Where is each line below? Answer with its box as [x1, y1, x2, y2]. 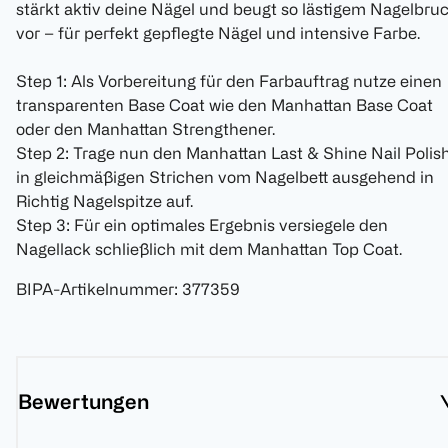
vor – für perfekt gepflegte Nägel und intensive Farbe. [16, 24, 420, 43]
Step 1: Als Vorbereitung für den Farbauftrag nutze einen [16, 72, 442, 91]
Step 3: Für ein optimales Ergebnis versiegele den [16, 216, 388, 235]
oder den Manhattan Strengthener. [16, 120, 275, 139]
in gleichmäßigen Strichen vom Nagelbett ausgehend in [16, 168, 434, 187]
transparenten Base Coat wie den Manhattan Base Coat [16, 96, 433, 115]
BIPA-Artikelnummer [16, 280, 174, 299]
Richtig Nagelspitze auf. [16, 192, 193, 211]
